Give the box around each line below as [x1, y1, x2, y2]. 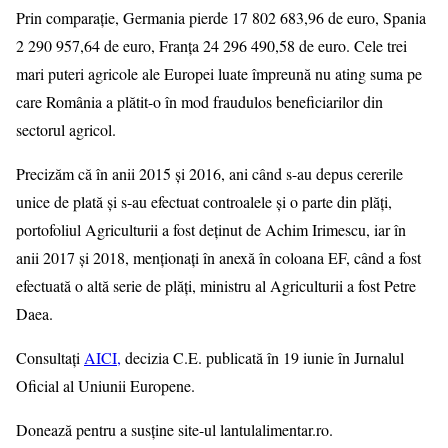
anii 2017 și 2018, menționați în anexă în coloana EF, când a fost [16, 247, 421, 269]
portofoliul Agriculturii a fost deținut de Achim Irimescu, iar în [16, 219, 406, 241]
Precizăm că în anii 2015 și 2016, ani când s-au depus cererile [16, 163, 403, 185]
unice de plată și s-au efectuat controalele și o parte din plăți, [16, 191, 392, 213]
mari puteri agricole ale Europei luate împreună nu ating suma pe [16, 63, 422, 85]
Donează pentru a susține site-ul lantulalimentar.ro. [16, 419, 333, 441]
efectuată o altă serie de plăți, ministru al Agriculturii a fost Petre [16, 275, 416, 297]
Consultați [16, 347, 84, 369]
